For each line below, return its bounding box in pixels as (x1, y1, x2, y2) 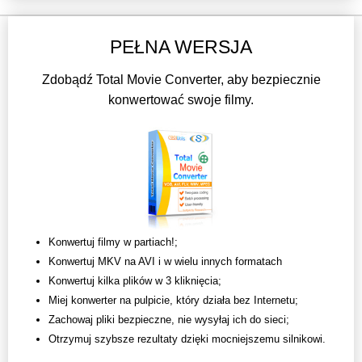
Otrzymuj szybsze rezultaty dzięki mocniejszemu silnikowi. (48, 333, 326, 346)
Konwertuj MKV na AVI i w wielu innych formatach (48, 255, 282, 268)
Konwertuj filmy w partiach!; (48, 236, 178, 249)
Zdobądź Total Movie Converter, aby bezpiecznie (41, 73, 321, 87)
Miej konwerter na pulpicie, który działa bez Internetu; (48, 294, 298, 307)
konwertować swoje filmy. (108, 93, 254, 107)
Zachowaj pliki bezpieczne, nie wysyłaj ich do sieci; (48, 314, 289, 326)
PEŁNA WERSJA (110, 36, 252, 58)
